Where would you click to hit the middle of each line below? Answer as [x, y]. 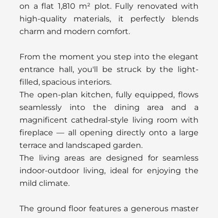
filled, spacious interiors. [65, 82]
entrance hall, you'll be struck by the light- [109, 69]
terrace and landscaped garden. [81, 145]
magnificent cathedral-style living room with [109, 120]
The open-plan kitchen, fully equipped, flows [109, 94]
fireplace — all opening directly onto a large [109, 132]
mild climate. [45, 183]
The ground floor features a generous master [109, 208]
